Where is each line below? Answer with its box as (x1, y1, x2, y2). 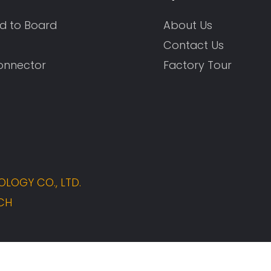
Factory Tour (163, 57, 232, 73)
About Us (163, 17, 213, 33)
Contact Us (163, 37, 224, 53)
